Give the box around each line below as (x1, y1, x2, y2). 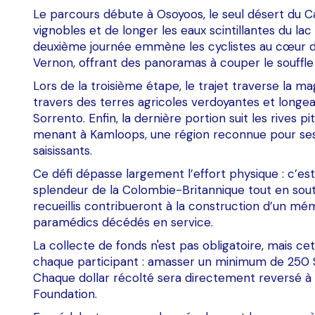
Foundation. (33, 286, 97, 302)
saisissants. (33, 143, 92, 158)
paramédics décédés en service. (33, 214, 213, 230)
